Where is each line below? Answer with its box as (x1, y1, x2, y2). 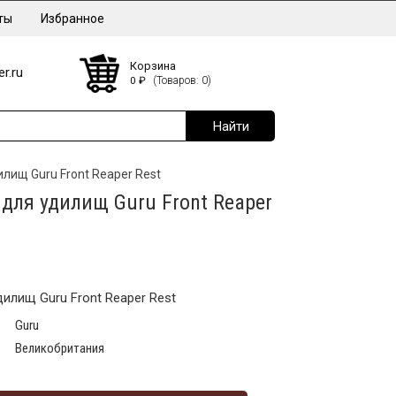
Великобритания (14, 339, 104, 356)
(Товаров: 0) (152, 73, 211, 87)
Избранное (41, 11, 104, 26)
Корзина (129, 58, 176, 72)
